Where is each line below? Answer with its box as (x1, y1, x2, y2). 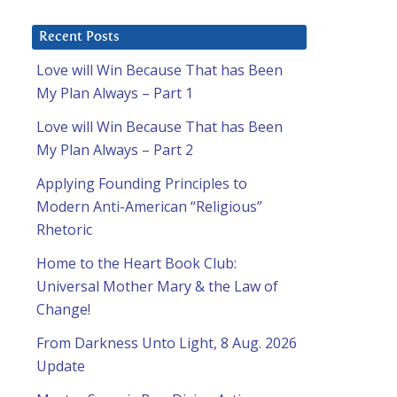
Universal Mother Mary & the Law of (36, 276, 278, 297)
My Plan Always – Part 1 (36, 83, 193, 104)
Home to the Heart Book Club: (36, 253, 237, 274)
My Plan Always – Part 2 (36, 140, 193, 160)
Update (36, 356, 85, 377)
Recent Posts (39, 30, 120, 44)
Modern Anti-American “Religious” (36, 197, 262, 217)
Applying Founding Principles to (36, 174, 247, 194)
